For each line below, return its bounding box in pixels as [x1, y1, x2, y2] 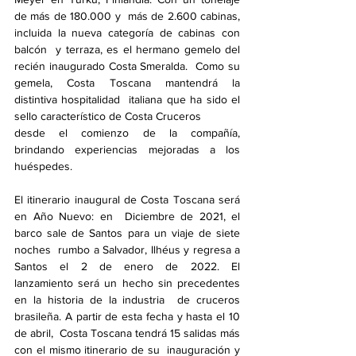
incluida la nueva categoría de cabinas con [14, 26, 240, 39]
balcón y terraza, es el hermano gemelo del [14, 43, 240, 56]
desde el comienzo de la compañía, [14, 126, 240, 139]
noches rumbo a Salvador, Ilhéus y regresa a [14, 243, 240, 256]
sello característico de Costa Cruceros [14, 110, 201, 122]
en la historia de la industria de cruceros [14, 293, 240, 306]
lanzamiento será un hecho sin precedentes [14, 277, 240, 289]
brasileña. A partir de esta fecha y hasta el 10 [14, 310, 240, 323]
